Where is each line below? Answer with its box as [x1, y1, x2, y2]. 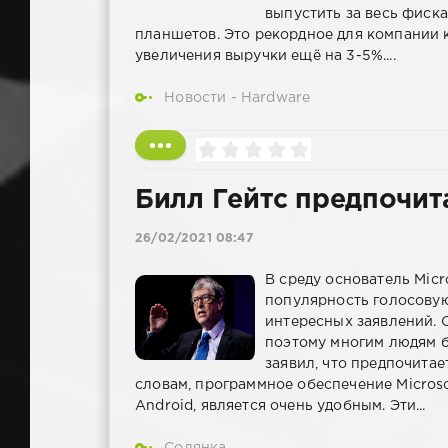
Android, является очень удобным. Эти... [135, 400, 426, 413]
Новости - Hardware [164, 91, 311, 104]
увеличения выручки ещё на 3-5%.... [135, 49, 396, 62]
